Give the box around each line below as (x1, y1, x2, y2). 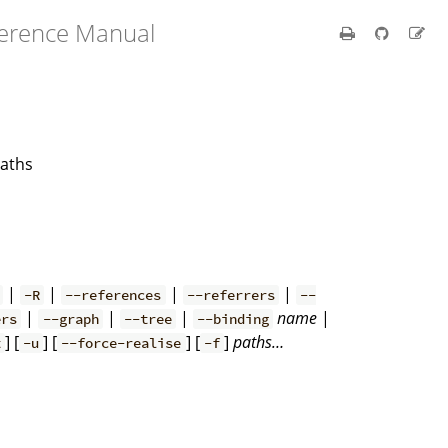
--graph (42, 309, 99, 328)
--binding (197, 309, 270, 328)
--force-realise (61, 333, 182, 352)
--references (65, 285, 162, 304)
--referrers (186, 285, 275, 304)
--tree (123, 309, 172, 328)
